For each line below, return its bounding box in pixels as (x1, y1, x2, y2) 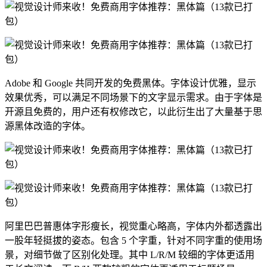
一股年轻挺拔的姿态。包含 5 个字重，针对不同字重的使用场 (5, 235, 262, 246)
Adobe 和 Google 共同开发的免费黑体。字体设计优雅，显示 (5, 78, 256, 89)
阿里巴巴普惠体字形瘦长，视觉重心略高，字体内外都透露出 (5, 221, 262, 232)
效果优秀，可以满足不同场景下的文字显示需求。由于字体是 (5, 92, 262, 103)
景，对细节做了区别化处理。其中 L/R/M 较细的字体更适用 (5, 250, 254, 260)
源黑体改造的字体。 (5, 121, 91, 132)
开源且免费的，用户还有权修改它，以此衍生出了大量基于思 (5, 107, 262, 117)
